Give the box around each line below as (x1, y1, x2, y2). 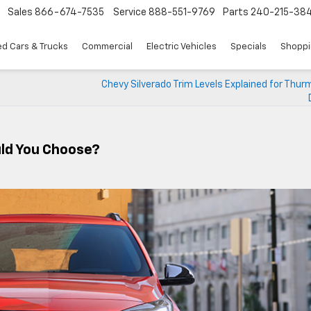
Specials (230, 42, 267, 52)
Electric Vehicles (146, 42, 217, 52)
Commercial (82, 42, 133, 52)
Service (113, 8, 146, 18)
